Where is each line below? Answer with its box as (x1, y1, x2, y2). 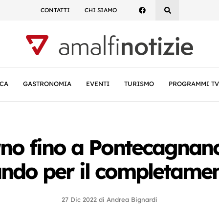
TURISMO (124, 80, 154, 88)
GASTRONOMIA (23, 80, 71, 88)
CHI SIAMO (84, 6, 117, 14)
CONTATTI (40, 6, 70, 14)
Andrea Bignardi (107, 196, 157, 203)
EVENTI (86, 80, 109, 88)
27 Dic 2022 (62, 196, 97, 203)
